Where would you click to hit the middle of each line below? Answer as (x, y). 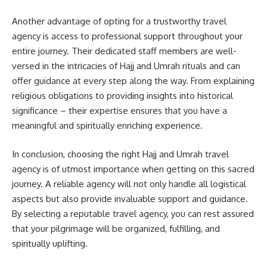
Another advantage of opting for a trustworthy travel (119, 21)
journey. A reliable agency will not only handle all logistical (129, 184)
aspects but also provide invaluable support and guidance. (130, 198)
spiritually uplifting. (50, 243)
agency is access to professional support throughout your (127, 36)
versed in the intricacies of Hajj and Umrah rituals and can (126, 66)
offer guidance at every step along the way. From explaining (133, 81)
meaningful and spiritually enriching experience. (107, 126)
